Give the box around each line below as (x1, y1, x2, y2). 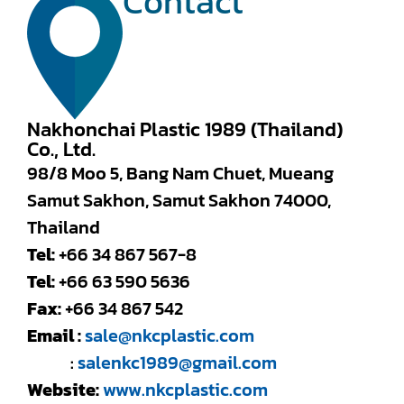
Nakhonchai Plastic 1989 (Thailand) (27, 115, 343, 145)
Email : (27, 322, 81, 350)
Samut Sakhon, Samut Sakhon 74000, (27, 187, 331, 215)
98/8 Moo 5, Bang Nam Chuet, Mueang (27, 160, 334, 188)
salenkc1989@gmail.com (78, 349, 277, 377)
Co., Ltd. (27, 134, 96, 165)
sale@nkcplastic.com (85, 322, 254, 350)
